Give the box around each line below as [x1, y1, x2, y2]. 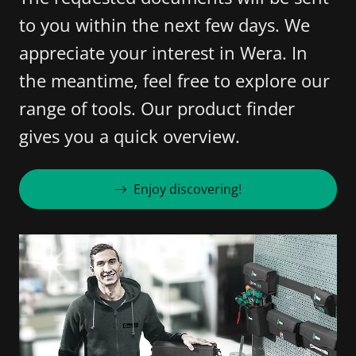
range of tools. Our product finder [19, 96, 295, 120]
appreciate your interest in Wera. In [19, 41, 308, 64]
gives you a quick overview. [19, 124, 240, 148]
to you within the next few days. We [19, 13, 310, 37]
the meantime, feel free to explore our [19, 68, 330, 92]
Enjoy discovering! [133, 180, 242, 198]
